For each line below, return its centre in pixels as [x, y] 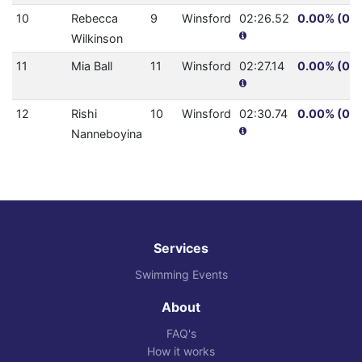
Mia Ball [91, 66]
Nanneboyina [106, 134]
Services [181, 248]
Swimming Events [181, 275]
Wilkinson [97, 39]
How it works [181, 351]
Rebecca [94, 19]
